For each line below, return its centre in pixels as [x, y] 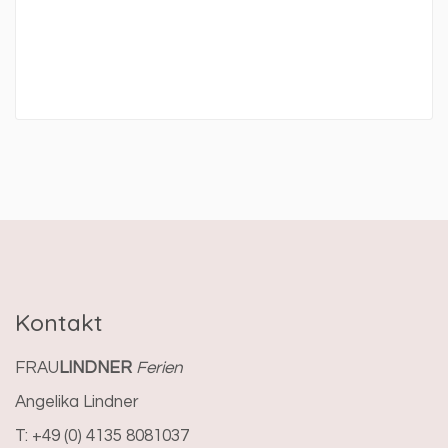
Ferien [159, 367]
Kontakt [59, 322]
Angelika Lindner [77, 401]
